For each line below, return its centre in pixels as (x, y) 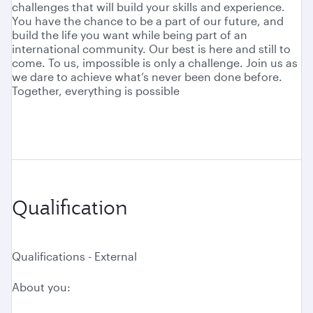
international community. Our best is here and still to (151, 49)
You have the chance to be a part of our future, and (148, 21)
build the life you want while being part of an (130, 35)
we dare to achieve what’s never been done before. (147, 77)
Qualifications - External (74, 256)
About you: (41, 287)
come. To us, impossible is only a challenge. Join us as (155, 63)
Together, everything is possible (96, 91)
